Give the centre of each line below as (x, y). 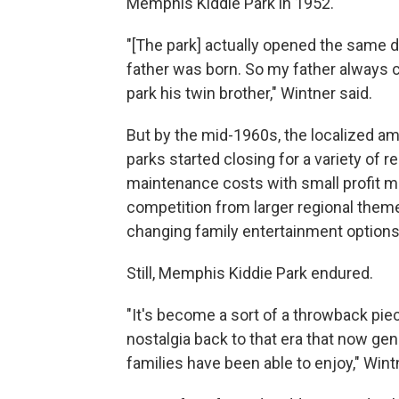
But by (149, 135)
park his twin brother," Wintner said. (249, 94)
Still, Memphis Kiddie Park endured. (250, 273)
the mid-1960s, (228, 135)
